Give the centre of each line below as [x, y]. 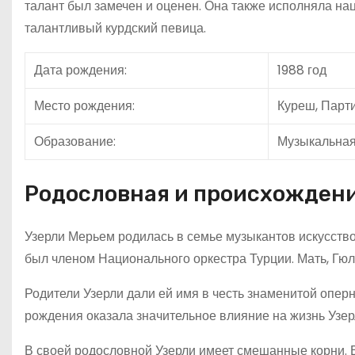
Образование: [75, 141]
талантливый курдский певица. [115, 28]
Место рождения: [84, 105]
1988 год [302, 70]
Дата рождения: [80, 70]
